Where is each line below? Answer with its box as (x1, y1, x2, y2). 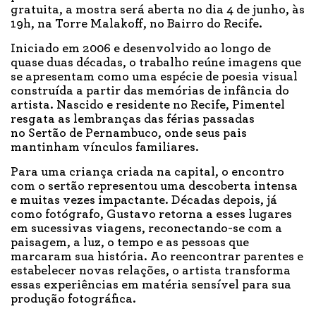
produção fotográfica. (11, 293, 136, 306)
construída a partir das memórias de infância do (11, 85, 289, 98)
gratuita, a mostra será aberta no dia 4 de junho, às (11, 4, 305, 17)
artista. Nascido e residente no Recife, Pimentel (11, 99, 285, 112)
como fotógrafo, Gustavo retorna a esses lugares (11, 208, 292, 221)
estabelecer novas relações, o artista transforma (11, 265, 291, 278)
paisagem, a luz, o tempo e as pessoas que (11, 236, 249, 250)
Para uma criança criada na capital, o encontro (11, 166, 284, 179)
